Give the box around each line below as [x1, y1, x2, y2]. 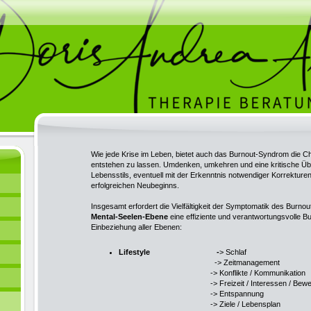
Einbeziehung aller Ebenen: [91, 223, 182, 231]
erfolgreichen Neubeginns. [91, 181, 179, 190]
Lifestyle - [119, 247, 219, 256]
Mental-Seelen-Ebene [91, 212, 168, 221]
